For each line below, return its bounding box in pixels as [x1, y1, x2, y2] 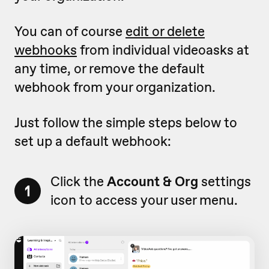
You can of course [14, 22, 125, 40]
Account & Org [107, 172, 198, 190]
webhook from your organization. [14, 77, 216, 96]
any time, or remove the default [14, 59, 205, 77]
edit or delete [125, 22, 205, 40]
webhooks [14, 40, 77, 59]
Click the [50, 172, 107, 190]
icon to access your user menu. [50, 190, 238, 209]
